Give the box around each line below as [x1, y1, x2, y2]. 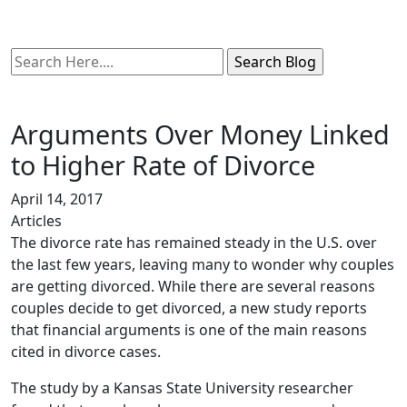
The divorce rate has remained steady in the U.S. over [11, 233, 377, 253]
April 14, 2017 [11, 189, 103, 209]
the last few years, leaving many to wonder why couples [11, 254, 394, 274]
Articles [11, 211, 62, 231]
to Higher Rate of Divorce [11, 147, 315, 183]
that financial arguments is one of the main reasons [11, 320, 367, 340]
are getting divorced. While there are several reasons [11, 276, 375, 296]
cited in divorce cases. [11, 342, 161, 362]
